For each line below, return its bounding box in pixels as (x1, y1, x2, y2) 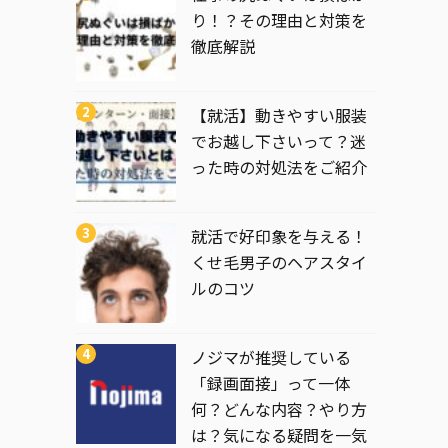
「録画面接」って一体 (191, 370, 350, 395)
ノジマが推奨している (191, 344, 351, 369)
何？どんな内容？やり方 (191, 396, 367, 421)
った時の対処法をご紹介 (191, 154, 367, 179)
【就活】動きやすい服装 (191, 102, 367, 127)
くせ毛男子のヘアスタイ (191, 249, 367, 274)
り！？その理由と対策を (191, 7, 367, 32)
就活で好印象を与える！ (191, 223, 367, 248)
